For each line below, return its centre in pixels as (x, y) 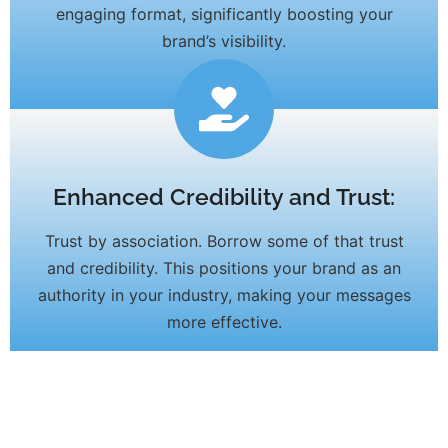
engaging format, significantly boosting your (224, 13)
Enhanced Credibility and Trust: (224, 197)
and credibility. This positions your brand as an (224, 268)
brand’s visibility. (224, 40)
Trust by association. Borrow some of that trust (224, 241)
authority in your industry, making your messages (224, 295)
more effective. (224, 322)
